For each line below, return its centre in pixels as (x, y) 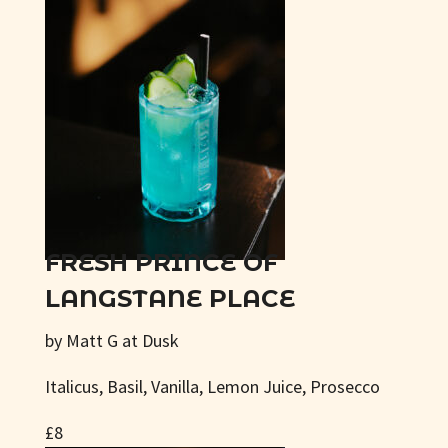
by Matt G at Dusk (111, 340)
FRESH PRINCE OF (161, 262)
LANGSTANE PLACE (169, 298)
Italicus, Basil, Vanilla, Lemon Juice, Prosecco (212, 386)
